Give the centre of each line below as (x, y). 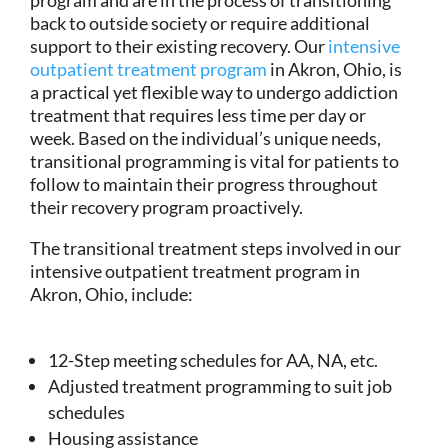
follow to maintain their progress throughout (204, 183)
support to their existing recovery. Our (179, 45)
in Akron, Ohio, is (334, 68)
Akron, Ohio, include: (111, 293)
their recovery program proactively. (166, 206)
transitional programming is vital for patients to (214, 160)
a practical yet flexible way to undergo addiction (214, 91)
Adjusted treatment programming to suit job (220, 385)
